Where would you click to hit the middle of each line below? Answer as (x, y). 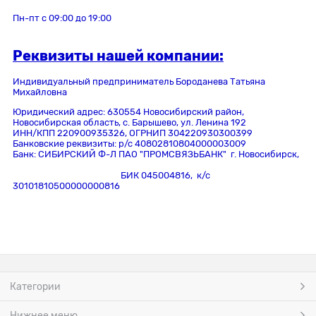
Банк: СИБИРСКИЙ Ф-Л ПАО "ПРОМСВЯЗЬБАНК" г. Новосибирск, (157, 154)
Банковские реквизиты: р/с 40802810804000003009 (143, 143)
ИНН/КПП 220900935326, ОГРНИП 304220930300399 (134, 133)
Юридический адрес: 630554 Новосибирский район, (128, 111)
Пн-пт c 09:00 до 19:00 (62, 18)
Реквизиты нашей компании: (118, 56)
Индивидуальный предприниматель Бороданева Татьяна (139, 81)
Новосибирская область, (68, 122)
